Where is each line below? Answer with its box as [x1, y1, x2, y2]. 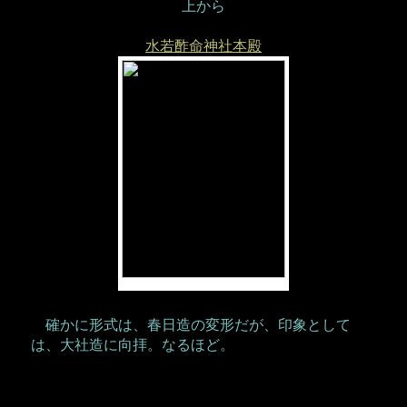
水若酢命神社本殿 [144, 38, 262, 54]
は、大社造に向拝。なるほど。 [30, 337, 234, 352]
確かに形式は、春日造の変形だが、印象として [30, 317, 351, 333]
